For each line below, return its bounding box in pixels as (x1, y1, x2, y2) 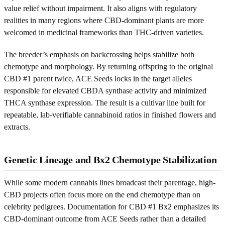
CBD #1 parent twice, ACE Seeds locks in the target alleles (4, 74, 192, 83)
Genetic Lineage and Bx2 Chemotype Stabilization (4, 154, 217, 165)
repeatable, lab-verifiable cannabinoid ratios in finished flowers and (4, 110, 216, 119)
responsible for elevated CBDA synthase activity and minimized (4, 86, 206, 95)
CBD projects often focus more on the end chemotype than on (4, 190, 200, 199)
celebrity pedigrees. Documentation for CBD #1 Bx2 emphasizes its (4, 202, 219, 211)
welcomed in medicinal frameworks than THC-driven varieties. (4, 28, 204, 37)
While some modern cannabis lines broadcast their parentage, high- (4, 178, 215, 187)
